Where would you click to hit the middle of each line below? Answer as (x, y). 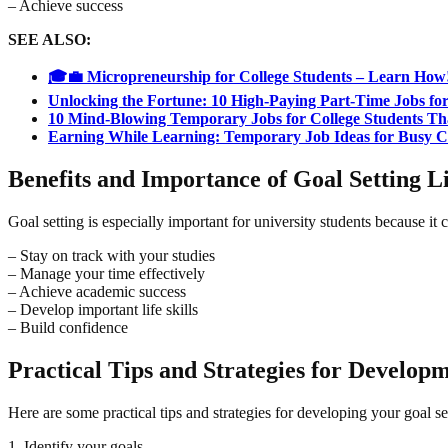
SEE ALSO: (49, 40)
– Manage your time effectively (106, 274)
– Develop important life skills (103, 310)
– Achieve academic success (97, 292)
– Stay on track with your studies (111, 256)
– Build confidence (68, 328)
